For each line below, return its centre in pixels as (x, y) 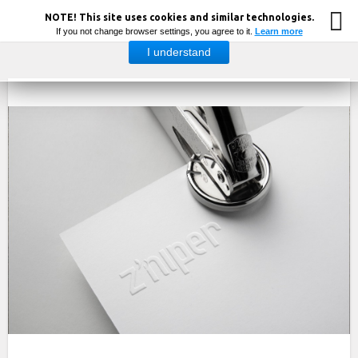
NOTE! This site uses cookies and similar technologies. (179, 17)
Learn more (278, 31)
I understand (179, 52)
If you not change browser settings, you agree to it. (155, 31)
